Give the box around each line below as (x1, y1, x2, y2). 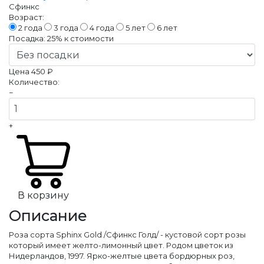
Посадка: (9, 34, 45, 43)
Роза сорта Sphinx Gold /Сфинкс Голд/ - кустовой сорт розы (9, 230, 246, 239)
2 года (18, 23, 42, 32)
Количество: (9, 77, 60, 87)
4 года (90, 23, 114, 32)
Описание (9, 207, 87, 225)
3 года (54, 23, 78, 32)
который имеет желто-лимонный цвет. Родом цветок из (9, 240, 233, 250)
